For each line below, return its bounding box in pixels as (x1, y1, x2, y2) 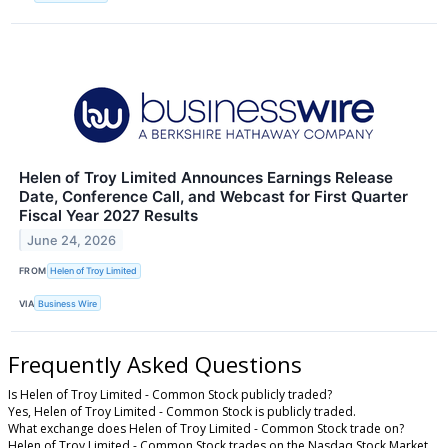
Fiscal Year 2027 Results (19, 205, 198, 225)
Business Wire (38, 297, 98, 309)
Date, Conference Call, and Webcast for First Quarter (19, 186, 408, 206)
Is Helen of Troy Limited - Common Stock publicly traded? (8, 385, 332, 403)
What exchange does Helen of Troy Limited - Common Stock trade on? (8, 419, 404, 437)
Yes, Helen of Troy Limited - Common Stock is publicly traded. (8, 402, 356, 420)
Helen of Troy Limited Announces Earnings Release (19, 167, 393, 187)
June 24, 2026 (27, 232, 117, 248)
